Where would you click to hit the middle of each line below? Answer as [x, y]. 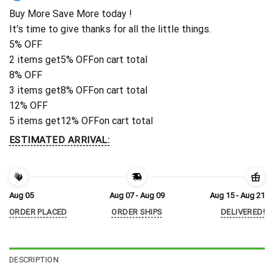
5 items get [35, 121]
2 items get [35, 60]
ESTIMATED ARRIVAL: [60, 140]
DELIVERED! [243, 212]
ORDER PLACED [38, 212]
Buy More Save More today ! [71, 14]
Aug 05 [21, 196]
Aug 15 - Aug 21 [237, 196]
